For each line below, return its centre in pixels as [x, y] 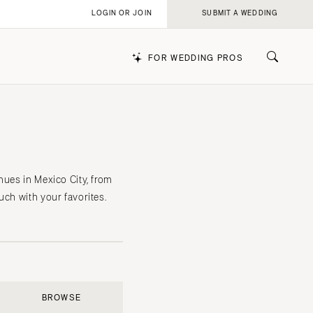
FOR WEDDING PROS [196, 58]
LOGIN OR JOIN [122, 13]
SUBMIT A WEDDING [240, 13]
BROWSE [61, 298]
